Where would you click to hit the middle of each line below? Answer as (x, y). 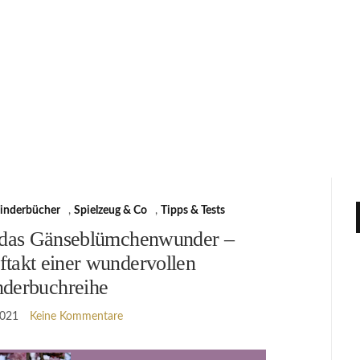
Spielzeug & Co (110, 210)
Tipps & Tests (192, 210)
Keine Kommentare (76, 316)
